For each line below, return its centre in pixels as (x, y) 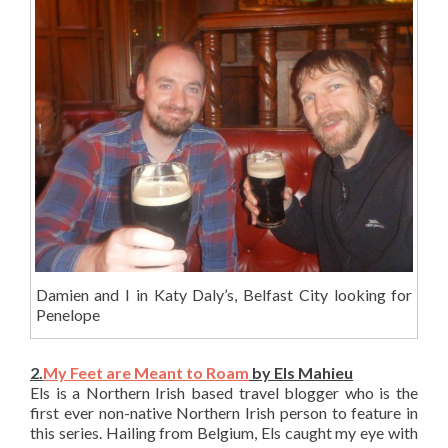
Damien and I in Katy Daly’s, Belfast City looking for (224, 294)
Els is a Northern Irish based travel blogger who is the (224, 392)
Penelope (67, 314)
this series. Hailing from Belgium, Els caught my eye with (224, 432)
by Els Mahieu (301, 372)
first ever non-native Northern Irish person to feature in (224, 412)
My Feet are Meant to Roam (146, 372)
